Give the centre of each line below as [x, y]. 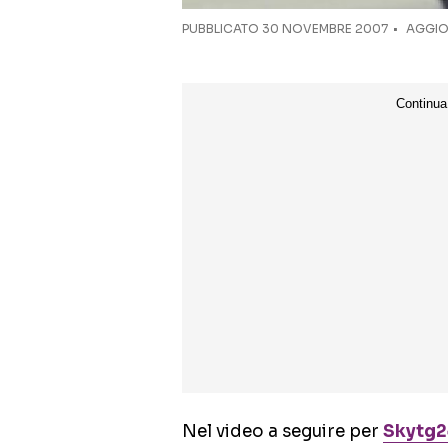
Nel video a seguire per [282, 432]
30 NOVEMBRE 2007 [325, 29]
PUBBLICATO [222, 29]
